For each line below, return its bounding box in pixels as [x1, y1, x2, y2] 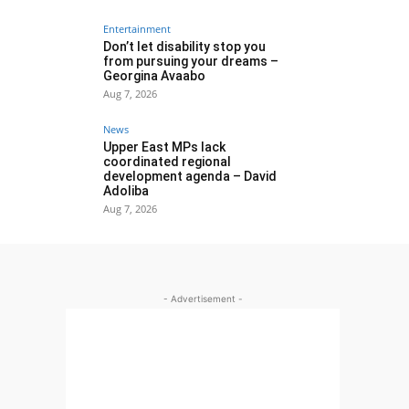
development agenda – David [103, 169, 277, 184]
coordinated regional [103, 154, 231, 169]
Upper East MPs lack [103, 140, 225, 154]
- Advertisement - [163, 293, 243, 304]
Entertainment [103, 22, 171, 36]
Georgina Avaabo [103, 68, 205, 83]
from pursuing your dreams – [103, 54, 278, 68]
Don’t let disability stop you [103, 39, 266, 54]
